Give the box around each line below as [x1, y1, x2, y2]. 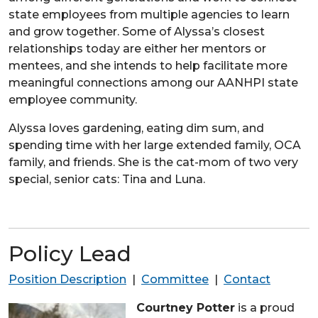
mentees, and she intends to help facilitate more [9, 58, 287, 72]
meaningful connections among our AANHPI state [9, 75, 298, 89]
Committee [141, 272, 209, 286]
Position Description [9, 272, 126, 286]
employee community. [9, 92, 137, 106]
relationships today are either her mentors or [9, 41, 266, 55]
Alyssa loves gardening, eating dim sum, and [9, 121, 264, 135]
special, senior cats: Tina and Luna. [9, 172, 205, 186]
